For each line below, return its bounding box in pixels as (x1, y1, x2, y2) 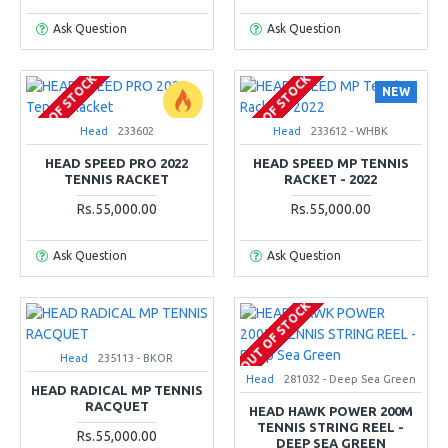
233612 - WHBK (311, 124, 389, 137)
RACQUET (84, 398, 149, 413)
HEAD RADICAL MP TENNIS (30, 382, 203, 397)
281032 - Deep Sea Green (283, 372, 416, 385)
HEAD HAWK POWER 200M (248, 403, 413, 418)
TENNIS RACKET (64, 171, 170, 186)
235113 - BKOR (98, 351, 174, 364)
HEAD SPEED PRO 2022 (45, 155, 189, 170)
